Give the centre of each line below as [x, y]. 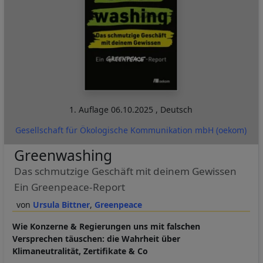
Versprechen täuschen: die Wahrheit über [96, 239]
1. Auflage [90, 110]
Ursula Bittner [61, 205]
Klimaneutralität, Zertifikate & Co [80, 251]
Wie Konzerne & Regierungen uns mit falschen [106, 227]
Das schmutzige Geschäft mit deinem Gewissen [125, 171]
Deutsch [177, 110]
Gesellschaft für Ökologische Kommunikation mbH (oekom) [131, 130]
